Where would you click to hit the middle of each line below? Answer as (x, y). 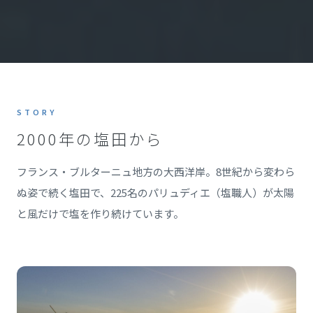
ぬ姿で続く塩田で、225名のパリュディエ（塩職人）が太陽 (155, 192)
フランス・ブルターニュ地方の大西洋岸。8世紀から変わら (156, 171)
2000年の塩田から (90, 138)
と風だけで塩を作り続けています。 (100, 213)
